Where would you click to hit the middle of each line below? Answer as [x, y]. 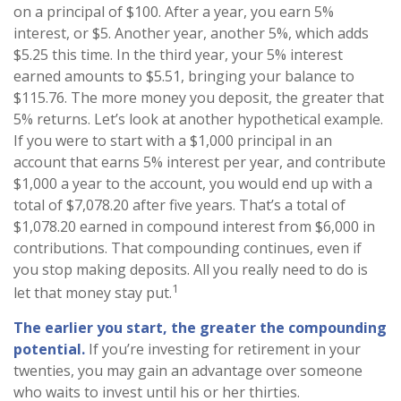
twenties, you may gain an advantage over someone [188, 371]
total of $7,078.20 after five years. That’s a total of [179, 205]
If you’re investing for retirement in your [223, 350]
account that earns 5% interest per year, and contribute [200, 162]
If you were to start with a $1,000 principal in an [173, 141]
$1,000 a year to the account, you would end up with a [193, 183]
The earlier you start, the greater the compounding [200, 328]
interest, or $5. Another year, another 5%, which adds [191, 33]
